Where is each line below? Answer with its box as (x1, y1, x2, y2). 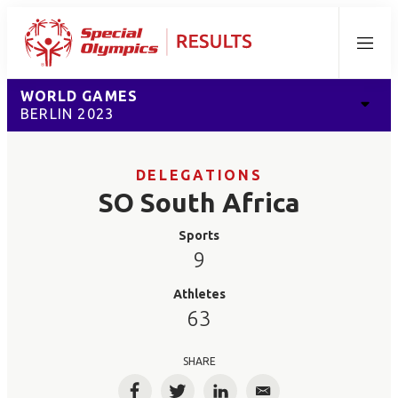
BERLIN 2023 (20, 106, 115, 122)
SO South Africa (98, 187, 300, 218)
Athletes (172, 287, 226, 301)
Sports (179, 228, 219, 243)
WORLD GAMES (20, 88, 139, 104)
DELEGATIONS (135, 167, 263, 183)
